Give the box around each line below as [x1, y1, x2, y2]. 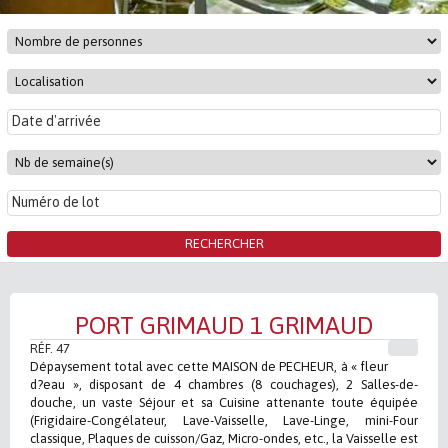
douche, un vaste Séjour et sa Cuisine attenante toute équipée [30, 395, 418, 410]
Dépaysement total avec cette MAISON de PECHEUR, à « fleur [30, 359, 388, 374]
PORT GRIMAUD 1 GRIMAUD [75, 312, 373, 339]
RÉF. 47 [30, 341, 70, 356]
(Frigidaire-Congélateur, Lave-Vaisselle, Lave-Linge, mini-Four [30, 413, 418, 428]
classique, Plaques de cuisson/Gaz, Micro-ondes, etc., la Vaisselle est [30, 431, 418, 446]
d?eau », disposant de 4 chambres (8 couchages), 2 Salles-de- [30, 377, 418, 392]
